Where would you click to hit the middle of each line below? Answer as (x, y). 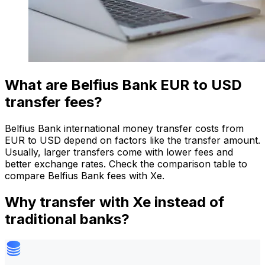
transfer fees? (54, 102)
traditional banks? (67, 219)
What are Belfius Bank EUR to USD (123, 85)
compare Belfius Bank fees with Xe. (85, 175)
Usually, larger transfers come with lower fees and (119, 152)
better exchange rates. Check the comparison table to (126, 164)
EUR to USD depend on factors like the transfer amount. (132, 140)
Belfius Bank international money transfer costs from (124, 128)
